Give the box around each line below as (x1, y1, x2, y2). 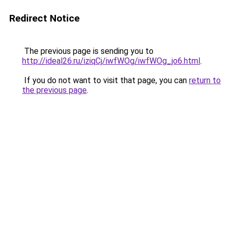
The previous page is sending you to (22, 46, 154, 56)
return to (189, 75, 221, 85)
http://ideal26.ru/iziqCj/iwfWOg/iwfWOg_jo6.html (22, 56, 200, 66)
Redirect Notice (9, 12, 80, 24)
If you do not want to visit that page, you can (22, 75, 189, 85)
